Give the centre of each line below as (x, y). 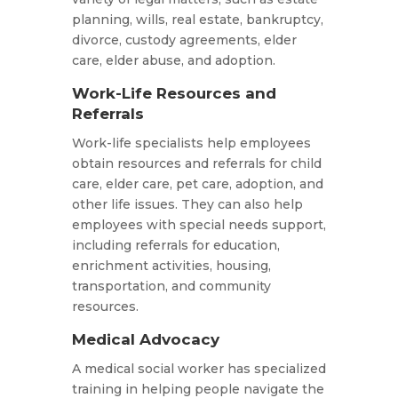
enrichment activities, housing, (171, 266)
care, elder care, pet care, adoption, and (197, 184)
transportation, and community (171, 287)
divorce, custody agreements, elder (184, 40)
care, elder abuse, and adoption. (173, 61)
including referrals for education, (175, 246)
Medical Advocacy (145, 340)
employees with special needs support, (199, 225)
